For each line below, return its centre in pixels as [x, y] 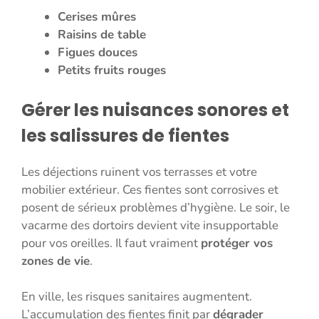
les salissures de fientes [125, 135]
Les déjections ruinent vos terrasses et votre [139, 172]
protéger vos [237, 243]
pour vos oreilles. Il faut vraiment [111, 243]
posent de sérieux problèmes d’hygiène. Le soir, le [156, 207]
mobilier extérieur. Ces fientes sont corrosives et [150, 189]
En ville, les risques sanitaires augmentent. [137, 297]
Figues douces [98, 53]
